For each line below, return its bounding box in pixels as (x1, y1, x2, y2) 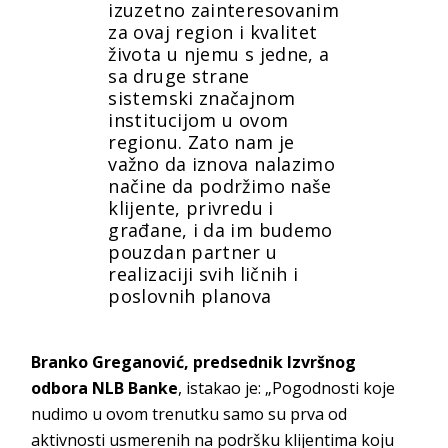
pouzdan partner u (108, 240, 278, 265)
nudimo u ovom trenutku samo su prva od (31, 402, 348, 425)
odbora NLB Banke (31, 376, 179, 399)
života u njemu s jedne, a (108, 42, 330, 67)
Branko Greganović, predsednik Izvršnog (31, 350, 357, 373)
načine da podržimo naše (108, 174, 332, 199)
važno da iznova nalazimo (108, 152, 336, 177)
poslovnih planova (108, 284, 272, 309)
